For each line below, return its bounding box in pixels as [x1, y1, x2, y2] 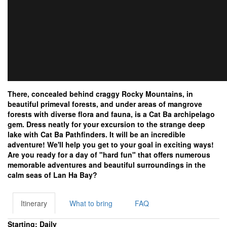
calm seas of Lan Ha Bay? [8, 170, 97, 180]
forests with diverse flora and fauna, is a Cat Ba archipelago [8, 109, 215, 119]
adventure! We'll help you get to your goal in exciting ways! [8, 139, 214, 149]
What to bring [69, 198, 112, 208]
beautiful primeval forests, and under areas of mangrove [8, 99, 202, 109]
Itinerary [21, 198, 47, 208]
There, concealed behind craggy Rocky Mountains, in [8, 89, 193, 99]
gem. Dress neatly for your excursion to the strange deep [8, 119, 205, 129]
